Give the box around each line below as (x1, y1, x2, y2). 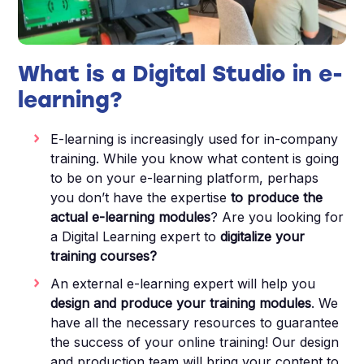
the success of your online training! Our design (50, 334, 340, 351)
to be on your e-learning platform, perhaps (50, 170, 319, 187)
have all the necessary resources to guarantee (50, 314, 340, 331)
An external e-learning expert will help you (50, 275, 316, 292)
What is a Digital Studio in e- (18, 61, 344, 88)
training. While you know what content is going (50, 150, 340, 167)
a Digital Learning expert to (50, 228, 221, 245)
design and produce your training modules (50, 295, 312, 312)
